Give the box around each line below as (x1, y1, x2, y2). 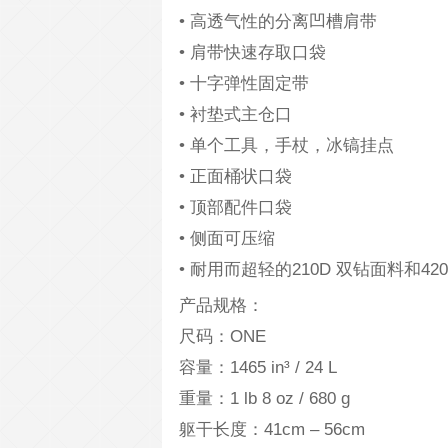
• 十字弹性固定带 (179, 73, 309, 94)
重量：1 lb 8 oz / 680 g (179, 388, 350, 409)
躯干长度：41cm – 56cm (179, 419, 365, 440)
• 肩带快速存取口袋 (179, 42, 326, 63)
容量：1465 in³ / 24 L (179, 357, 337, 378)
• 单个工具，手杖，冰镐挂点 (179, 135, 394, 156)
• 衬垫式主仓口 (179, 104, 292, 125)
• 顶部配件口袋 (179, 197, 292, 218)
